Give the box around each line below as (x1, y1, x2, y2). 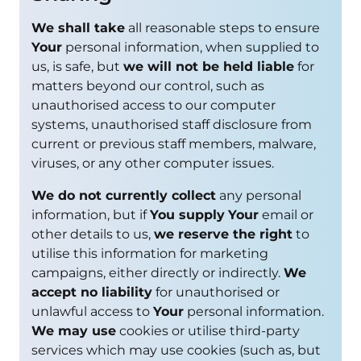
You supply (150, 206, 225, 222)
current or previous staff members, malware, (31, 135, 316, 151)
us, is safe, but (31, 58, 123, 74)
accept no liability (31, 284, 152, 300)
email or (259, 206, 313, 222)
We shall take (31, 19, 125, 35)
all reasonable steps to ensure (125, 19, 320, 35)
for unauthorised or (152, 284, 280, 300)
